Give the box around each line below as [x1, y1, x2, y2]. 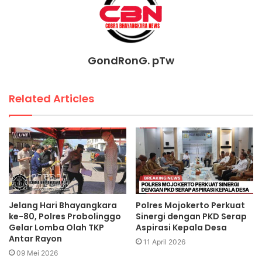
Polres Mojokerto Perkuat [136, 199, 245, 211]
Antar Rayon [9, 232, 62, 244]
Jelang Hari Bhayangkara [9, 199, 117, 211]
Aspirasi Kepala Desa [136, 221, 227, 233]
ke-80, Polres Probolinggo [9, 210, 121, 222]
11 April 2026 [143, 237, 185, 246]
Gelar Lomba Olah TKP [9, 221, 104, 233]
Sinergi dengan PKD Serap [136, 210, 247, 222]
